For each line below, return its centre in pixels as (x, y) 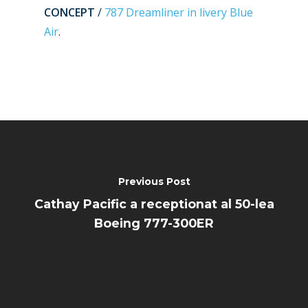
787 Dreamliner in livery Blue (177, 12)
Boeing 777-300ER (154, 223)
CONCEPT (69, 12)
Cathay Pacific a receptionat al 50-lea (154, 203)
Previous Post (154, 181)
